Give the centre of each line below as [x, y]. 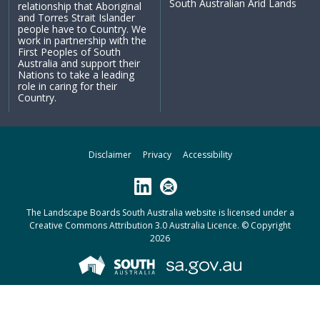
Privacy [157, 155]
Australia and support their [79, 64]
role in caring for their [67, 86]
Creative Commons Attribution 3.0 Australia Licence [133, 226]
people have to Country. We [82, 29]
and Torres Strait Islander [76, 18]
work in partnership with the [82, 41]
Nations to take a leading [76, 75]
